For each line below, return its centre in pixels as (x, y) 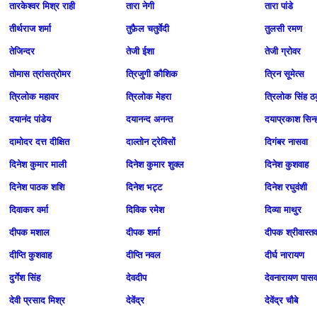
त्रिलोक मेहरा (149, 97)
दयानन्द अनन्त (149, 119)
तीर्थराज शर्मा (30, 29)
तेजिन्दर (22, 51)
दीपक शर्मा (143, 232)
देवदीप (136, 278)
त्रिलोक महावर (34, 97)
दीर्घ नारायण (284, 255)
